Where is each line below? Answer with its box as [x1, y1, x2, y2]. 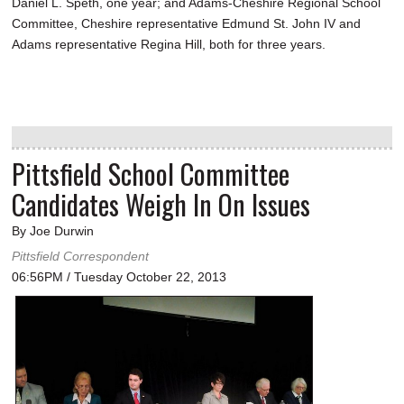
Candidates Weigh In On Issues [12, 184, 310, 225]
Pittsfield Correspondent [12, 249, 149, 264]
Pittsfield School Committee [12, 153, 289, 195]
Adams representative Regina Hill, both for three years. [12, 37, 326, 52]
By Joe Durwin [12, 224, 94, 239]
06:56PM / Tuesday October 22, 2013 [12, 270, 226, 285]
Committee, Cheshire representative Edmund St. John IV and [12, 16, 361, 32]
